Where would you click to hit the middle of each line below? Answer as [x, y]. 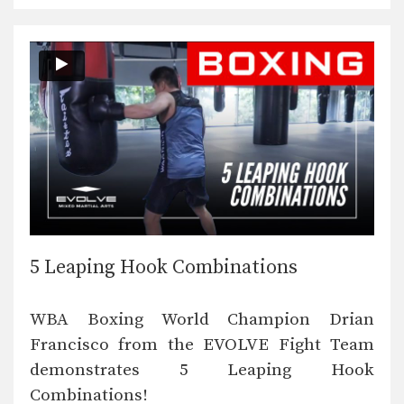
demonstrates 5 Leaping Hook [202, 371]
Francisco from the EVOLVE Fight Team [202, 345]
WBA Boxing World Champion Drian [202, 320]
